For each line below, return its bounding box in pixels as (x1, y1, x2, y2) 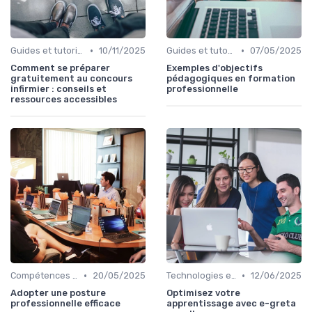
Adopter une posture (10, 288, 106, 299)
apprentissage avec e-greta (166, 298, 296, 309)
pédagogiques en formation (166, 73, 295, 84)
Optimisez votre (166, 288, 240, 299)
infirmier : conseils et (10, 84, 107, 95)
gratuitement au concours (10, 73, 132, 84)
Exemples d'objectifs (166, 63, 263, 74)
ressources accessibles (10, 94, 117, 105)
